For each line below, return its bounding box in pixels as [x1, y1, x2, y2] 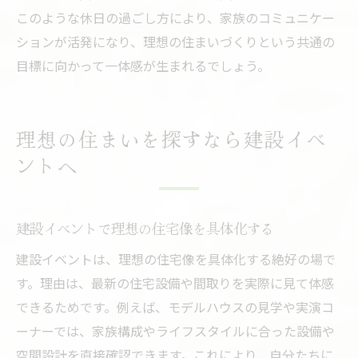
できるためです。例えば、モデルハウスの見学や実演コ [16, 297, 334, 317]
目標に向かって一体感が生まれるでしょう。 [16, 56, 270, 76]
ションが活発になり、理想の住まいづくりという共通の [16, 32, 335, 52]
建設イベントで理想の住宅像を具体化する [16, 218, 274, 239]
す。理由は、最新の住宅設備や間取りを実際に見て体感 [16, 273, 334, 293]
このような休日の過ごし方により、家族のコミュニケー [16, 8, 335, 28]
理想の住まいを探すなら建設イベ [16, 125, 328, 153]
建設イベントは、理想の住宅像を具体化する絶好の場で [16, 249, 336, 269]
